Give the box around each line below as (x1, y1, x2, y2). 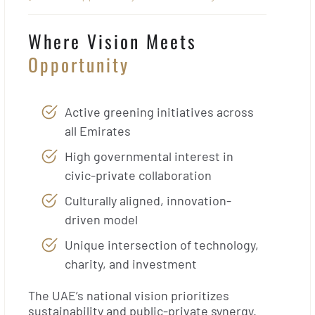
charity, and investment (65, 255, 197, 271)
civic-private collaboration (65, 167, 212, 183)
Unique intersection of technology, (65, 236, 259, 252)
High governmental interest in (65, 148, 233, 164)
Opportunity (28, 51, 129, 78)
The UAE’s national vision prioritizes (28, 287, 229, 303)
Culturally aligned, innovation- (65, 192, 231, 208)
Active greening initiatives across (65, 103, 254, 120)
